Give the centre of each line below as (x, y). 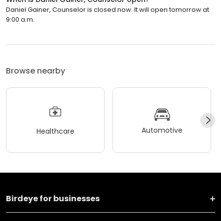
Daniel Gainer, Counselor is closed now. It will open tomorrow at (108, 10)
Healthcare (55, 131)
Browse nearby (36, 71)
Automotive (162, 130)
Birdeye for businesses (53, 199)
